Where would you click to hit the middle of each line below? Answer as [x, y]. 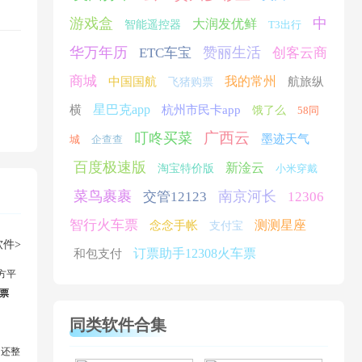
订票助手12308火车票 [195, 253]
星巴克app [122, 109]
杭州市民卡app [201, 110]
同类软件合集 [118, 325]
